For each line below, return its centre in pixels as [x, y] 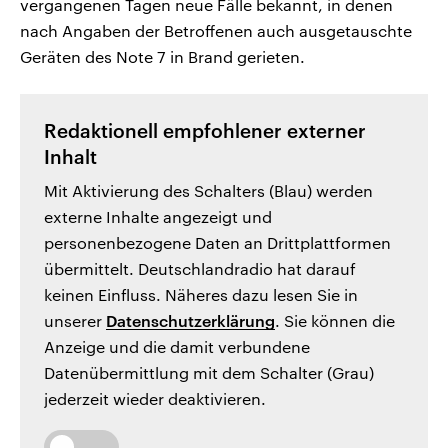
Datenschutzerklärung [190, 321]
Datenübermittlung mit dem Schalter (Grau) [209, 373]
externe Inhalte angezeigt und [158, 217]
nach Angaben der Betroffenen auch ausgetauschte [216, 31]
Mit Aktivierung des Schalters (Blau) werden [208, 191]
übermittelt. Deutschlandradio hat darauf [200, 269]
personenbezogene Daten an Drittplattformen [217, 243]
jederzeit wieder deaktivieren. [155, 399]
